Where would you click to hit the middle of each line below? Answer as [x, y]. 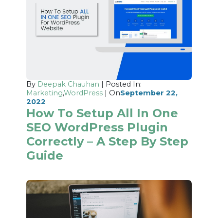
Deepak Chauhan [69, 84]
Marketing [45, 93]
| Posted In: [121, 84]
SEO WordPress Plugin [97, 127]
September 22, [149, 93]
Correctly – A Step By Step [108, 141]
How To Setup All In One [102, 113]
